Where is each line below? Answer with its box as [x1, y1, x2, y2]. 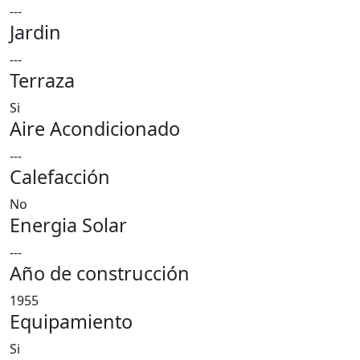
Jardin [10, 19, 61, 45]
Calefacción [10, 164, 110, 190]
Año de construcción [10, 260, 190, 286]
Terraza [10, 67, 75, 93]
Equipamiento [10, 309, 133, 334]
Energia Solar [10, 212, 127, 238]
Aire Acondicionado [10, 116, 180, 141]
